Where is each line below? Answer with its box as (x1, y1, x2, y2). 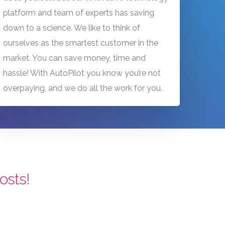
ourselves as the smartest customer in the (3, 38, 158, 48)
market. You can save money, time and (3, 53, 146, 63)
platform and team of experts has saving (3, 8, 154, 18)
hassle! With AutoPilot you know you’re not (3, 68, 161, 78)
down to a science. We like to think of (3, 23, 140, 33)
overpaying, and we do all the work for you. (3, 83, 162, 93)
